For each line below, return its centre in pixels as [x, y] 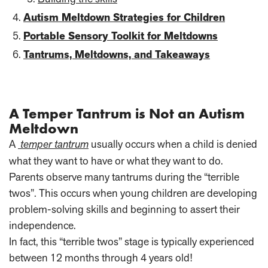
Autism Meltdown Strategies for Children [124, 18]
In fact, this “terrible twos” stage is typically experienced [132, 242]
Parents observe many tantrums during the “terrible [124, 177]
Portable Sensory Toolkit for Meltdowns [121, 36]
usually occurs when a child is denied [173, 144]
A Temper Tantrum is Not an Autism [127, 114]
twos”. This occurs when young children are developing [133, 193]
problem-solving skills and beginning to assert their [124, 209]
